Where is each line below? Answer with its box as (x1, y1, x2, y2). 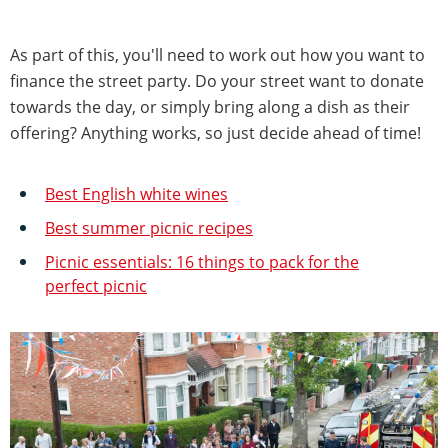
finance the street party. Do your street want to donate (10, 69, 424, 92)
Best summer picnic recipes (45, 216, 253, 239)
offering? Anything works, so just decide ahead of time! (10, 121, 421, 144)
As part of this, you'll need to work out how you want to (10, 43, 425, 66)
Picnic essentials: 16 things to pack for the (45, 250, 359, 273)
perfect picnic (45, 274, 147, 297)
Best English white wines (45, 182, 228, 205)
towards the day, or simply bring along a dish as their (10, 95, 410, 118)
